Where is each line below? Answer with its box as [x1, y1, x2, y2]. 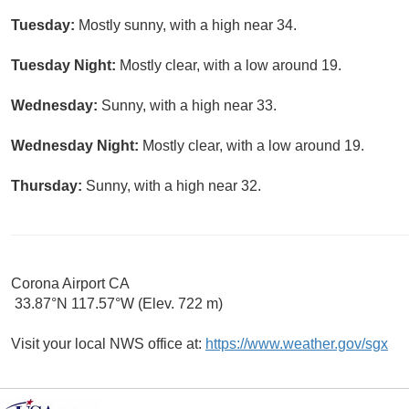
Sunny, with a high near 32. [86, 178, 261, 194]
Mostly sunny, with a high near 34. [79, 17, 297, 34]
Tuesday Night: [11, 58, 120, 74]
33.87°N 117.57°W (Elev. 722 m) [11, 296, 223, 312]
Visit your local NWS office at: [11, 336, 205, 352]
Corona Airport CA [11, 276, 130, 292]
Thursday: [11, 178, 86, 194]
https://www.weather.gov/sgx [205, 336, 388, 352]
